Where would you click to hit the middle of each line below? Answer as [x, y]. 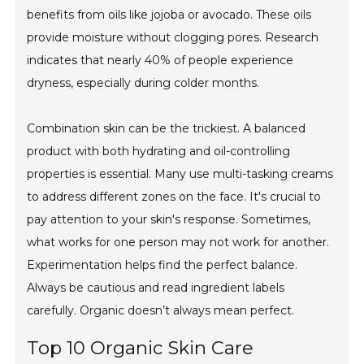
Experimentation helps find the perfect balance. [162, 265]
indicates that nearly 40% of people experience [160, 61]
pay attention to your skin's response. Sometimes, [169, 220]
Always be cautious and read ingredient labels [156, 288]
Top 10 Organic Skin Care [141, 348]
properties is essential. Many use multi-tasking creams [180, 174]
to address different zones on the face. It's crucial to [174, 197]
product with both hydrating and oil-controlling [159, 152]
